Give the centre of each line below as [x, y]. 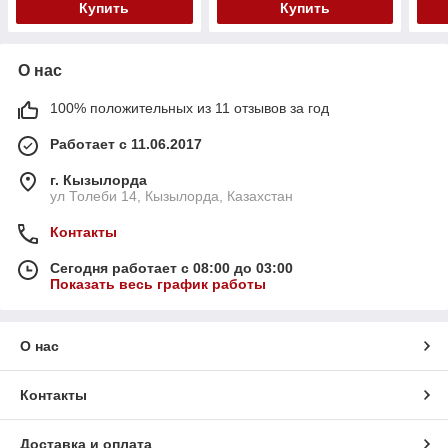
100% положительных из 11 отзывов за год [189, 108]
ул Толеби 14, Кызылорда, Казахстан [171, 196]
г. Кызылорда [98, 180]
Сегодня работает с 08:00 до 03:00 [171, 268]
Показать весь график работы [158, 284]
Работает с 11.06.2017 [126, 144]
